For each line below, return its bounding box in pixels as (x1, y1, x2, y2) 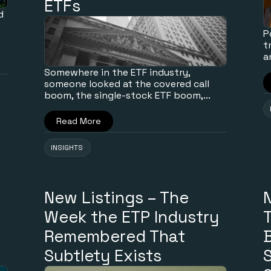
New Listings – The (44, 187, 189, 209)
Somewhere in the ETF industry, (44, 66, 191, 79)
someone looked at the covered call (44, 77, 210, 91)
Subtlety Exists (44, 245, 162, 267)
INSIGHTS (51, 143, 83, 153)
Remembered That (44, 226, 186, 247)
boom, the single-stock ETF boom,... (44, 89, 211, 102)
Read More (56, 116, 102, 127)
